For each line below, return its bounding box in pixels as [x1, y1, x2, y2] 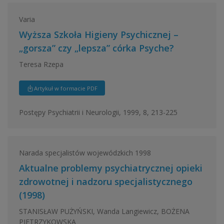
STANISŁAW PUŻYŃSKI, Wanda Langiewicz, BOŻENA [18, 206, 189, 216]
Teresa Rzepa [18, 59, 63, 69]
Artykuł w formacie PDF [33, 84, 97, 92]
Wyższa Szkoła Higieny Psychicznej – [18, 28, 178, 40]
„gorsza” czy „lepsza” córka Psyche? [18, 42, 174, 54]
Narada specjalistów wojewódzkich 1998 [18, 147, 151, 157]
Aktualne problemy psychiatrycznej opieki [18, 162, 202, 174]
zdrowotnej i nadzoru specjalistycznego [18, 175, 192, 187]
